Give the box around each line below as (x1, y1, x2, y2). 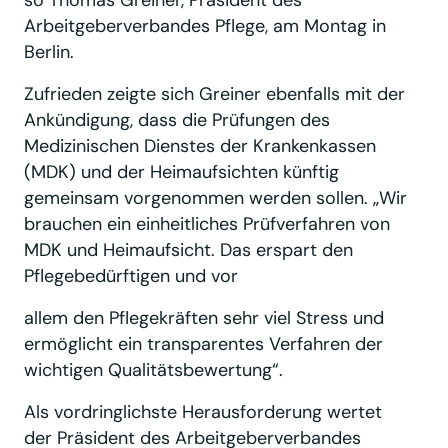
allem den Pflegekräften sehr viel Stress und (24, 305, 384, 330)
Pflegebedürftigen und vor (24, 263, 238, 288)
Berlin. (24, 39, 74, 64)
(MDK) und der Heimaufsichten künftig (24, 159, 339, 184)
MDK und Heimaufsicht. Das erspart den (24, 237, 353, 262)
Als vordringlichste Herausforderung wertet (24, 399, 382, 424)
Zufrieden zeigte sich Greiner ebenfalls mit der (24, 81, 405, 106)
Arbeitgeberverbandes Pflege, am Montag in (24, 13, 386, 38)
